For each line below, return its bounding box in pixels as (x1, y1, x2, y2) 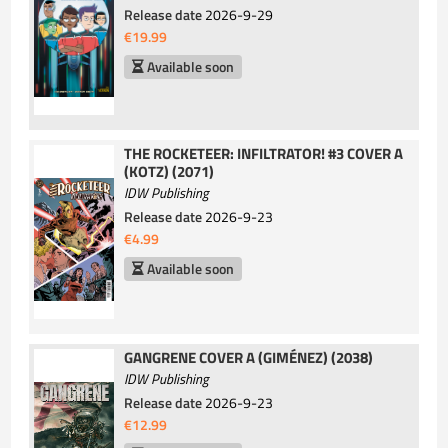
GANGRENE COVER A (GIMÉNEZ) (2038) (124, 346, 374, 370)
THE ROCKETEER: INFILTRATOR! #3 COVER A (124, 142, 404, 166)
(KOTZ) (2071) (124, 160, 215, 184)
